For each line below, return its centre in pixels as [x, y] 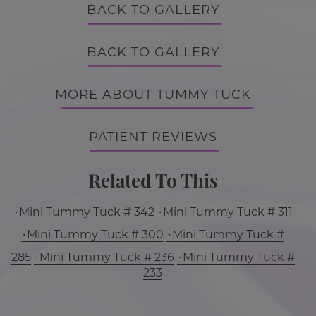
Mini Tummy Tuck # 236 [107, 257]
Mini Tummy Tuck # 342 [86, 212]
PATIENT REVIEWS [153, 137]
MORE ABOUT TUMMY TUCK [153, 95]
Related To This [153, 180]
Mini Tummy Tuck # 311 [227, 212]
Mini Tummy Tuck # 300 [95, 235]
